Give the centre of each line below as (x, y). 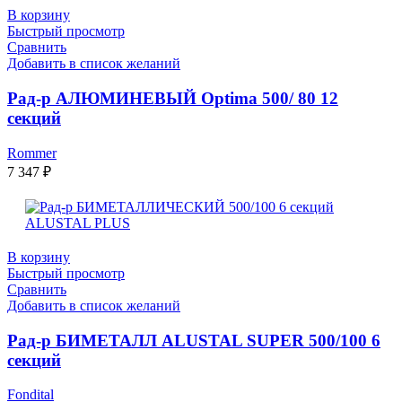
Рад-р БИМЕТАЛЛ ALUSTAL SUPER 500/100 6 (194, 340)
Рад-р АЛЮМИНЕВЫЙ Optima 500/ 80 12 (173, 99)
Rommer (32, 153)
